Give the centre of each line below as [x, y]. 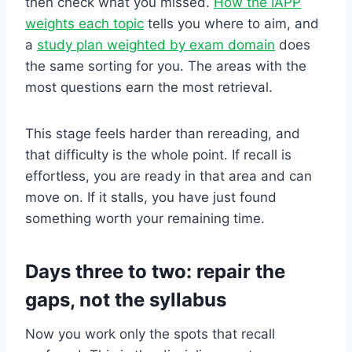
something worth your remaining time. [145, 218]
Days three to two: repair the [155, 271]
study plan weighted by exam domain [156, 44]
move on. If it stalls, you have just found [151, 197]
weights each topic [84, 23]
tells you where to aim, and [231, 23]
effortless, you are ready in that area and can [169, 176]
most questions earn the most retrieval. [149, 87]
